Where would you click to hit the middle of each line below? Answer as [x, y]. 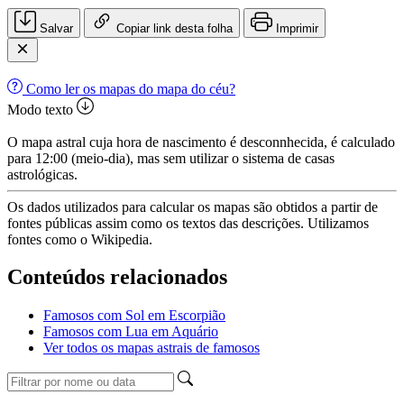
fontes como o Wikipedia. [80, 239]
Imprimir [295, 28]
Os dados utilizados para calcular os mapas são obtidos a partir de [193, 207]
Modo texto [40, 109]
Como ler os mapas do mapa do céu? [129, 88]
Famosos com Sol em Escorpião [134, 316]
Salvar [55, 28]
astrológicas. [42, 174]
